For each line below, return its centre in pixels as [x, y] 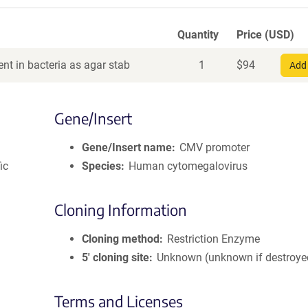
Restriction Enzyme [214, 239]
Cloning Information [121, 210]
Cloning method [121, 239]
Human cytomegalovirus [188, 166]
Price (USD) [265, 35]
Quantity [198, 35]
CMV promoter [215, 147]
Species [101, 166]
